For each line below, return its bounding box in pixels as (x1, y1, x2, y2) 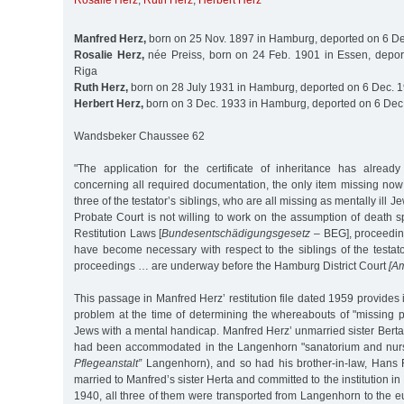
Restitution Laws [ (74, 226, 162, 240)
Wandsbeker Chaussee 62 (74, 129, 205, 142)
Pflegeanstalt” (74, 356, 142, 370)
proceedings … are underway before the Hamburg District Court (74, 259, 389, 272)
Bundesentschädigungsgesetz (161, 226, 311, 240)
